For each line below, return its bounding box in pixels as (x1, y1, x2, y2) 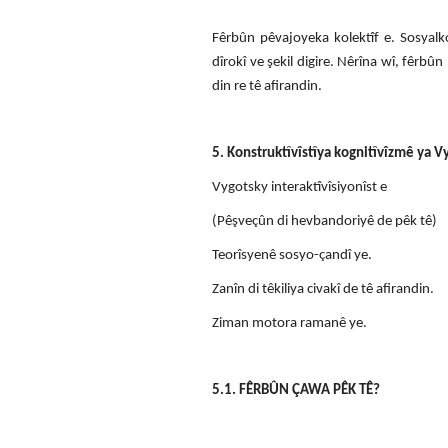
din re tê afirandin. (212, 78, 322, 94)
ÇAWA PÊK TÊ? (292, 382, 380, 398)
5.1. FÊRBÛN (212, 382, 289, 398)
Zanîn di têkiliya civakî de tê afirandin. (212, 281, 434, 297)
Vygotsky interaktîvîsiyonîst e (212, 179, 390, 195)
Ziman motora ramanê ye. (212, 315, 370, 331)
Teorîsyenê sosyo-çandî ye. (212, 247, 372, 263)
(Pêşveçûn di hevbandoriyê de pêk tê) (212, 213, 440, 229)
